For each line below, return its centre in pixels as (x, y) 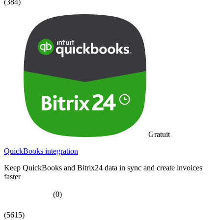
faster (12, 176)
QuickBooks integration (41, 151)
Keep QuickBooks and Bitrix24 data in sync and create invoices (103, 167)
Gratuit (159, 134)
